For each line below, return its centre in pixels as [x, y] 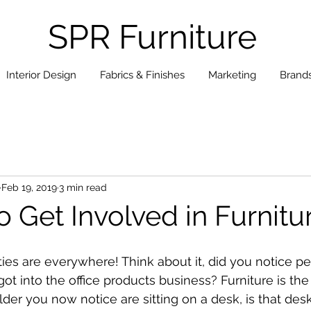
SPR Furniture [153, 37]
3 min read [83, 187]
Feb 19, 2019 [29, 187]
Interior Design [42, 75]
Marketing [233, 75]
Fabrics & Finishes [143, 75]
